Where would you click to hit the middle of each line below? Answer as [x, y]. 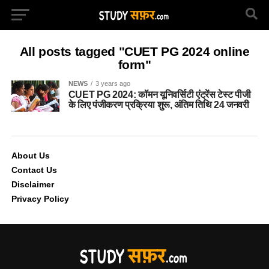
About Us [30, 155]
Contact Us [34, 170]
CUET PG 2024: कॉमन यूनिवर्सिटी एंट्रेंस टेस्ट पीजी [159, 95]
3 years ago [113, 83]
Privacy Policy [40, 198]
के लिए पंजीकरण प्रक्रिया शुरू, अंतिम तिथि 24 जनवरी [159, 105]
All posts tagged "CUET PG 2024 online [134, 51]
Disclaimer [32, 184]
